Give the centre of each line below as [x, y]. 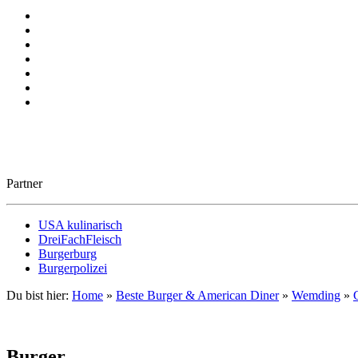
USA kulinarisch [80, 225]
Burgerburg [68, 253]
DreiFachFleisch [80, 239]
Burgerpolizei [73, 268]
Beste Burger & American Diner [197, 295]
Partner [24, 183]
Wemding [316, 295]
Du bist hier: [38, 295]
